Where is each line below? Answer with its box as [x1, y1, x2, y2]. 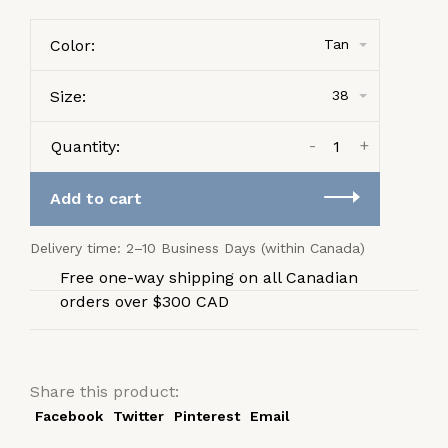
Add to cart [50, 188, 142, 208]
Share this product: [30, 381, 179, 401]
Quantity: [51, 136, 120, 156]
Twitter [113, 407, 164, 424]
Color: [50, 35, 95, 55]
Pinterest [174, 407, 240, 424]
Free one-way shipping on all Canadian [60, 267, 358, 287]
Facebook [35, 407, 103, 424]
